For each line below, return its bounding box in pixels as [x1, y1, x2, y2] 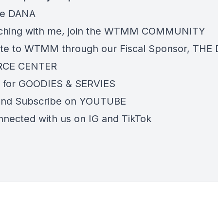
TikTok [122, 113, 151, 125]
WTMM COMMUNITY [104, 25, 208, 37]
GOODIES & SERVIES [18, 78, 115, 90]
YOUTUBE [79, 95, 126, 107]
